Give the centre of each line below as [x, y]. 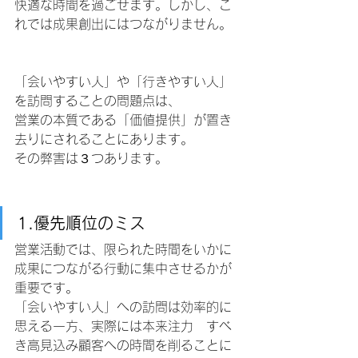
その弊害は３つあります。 [91, 159]
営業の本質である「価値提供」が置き [123, 120]
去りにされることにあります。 [104, 139]
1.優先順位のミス [81, 223]
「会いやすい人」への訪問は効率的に [123, 307]
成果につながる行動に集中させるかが [123, 269]
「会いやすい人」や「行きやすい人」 [123, 82]
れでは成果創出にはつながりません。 [123, 24]
